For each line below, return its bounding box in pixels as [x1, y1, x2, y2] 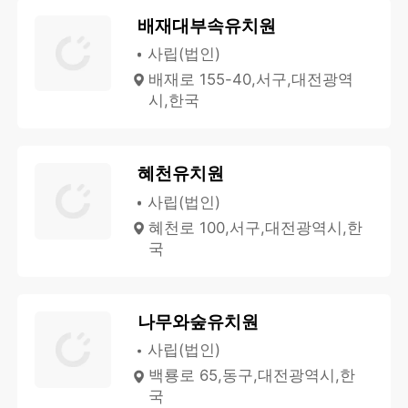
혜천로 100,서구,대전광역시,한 [148, 218, 363, 237]
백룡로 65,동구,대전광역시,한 [148, 366, 356, 385]
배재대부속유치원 [137, 14, 276, 36]
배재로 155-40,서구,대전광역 [148, 69, 354, 88]
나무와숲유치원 [137, 310, 259, 332]
